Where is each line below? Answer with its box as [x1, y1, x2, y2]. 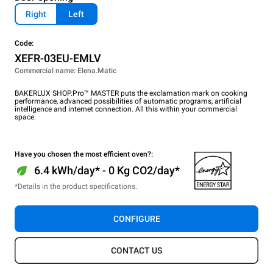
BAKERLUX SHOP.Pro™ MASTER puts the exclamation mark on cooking [15, 89, 247, 98]
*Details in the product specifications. [15, 182, 137, 191]
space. [15, 113, 36, 122]
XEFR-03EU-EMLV [15, 52, 101, 65]
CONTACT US [111, 246, 162, 256]
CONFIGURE [113, 214, 160, 224]
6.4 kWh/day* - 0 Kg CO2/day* [34, 164, 180, 177]
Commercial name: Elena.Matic [15, 66, 116, 76]
